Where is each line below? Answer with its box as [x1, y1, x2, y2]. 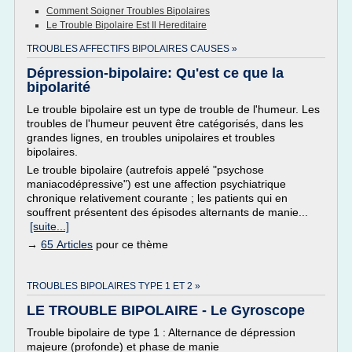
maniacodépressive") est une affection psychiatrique [27, 178, 286, 190]
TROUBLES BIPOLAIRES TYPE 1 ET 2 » [27, 280, 200, 291]
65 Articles [41, 238, 93, 251]
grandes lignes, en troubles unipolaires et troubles [27, 131, 275, 144]
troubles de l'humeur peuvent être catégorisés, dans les [27, 117, 303, 130]
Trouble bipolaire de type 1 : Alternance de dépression [27, 326, 295, 339]
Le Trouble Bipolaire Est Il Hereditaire [46, 20, 207, 31]
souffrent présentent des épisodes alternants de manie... [27, 206, 308, 218]
